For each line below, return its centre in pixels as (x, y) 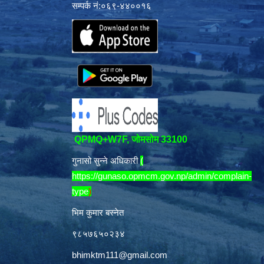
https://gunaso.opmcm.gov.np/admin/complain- (162, 176)
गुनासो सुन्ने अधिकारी (106, 161)
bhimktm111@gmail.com (120, 255)
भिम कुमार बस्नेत (98, 212)
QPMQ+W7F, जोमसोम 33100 (130, 139)
